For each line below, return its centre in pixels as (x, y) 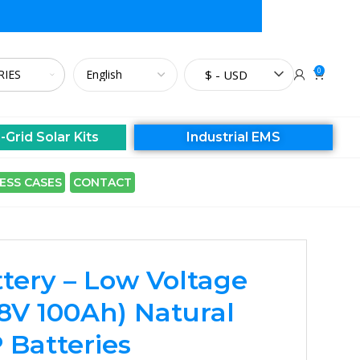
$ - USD (226, 74)
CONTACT (102, 182)
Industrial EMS (234, 137)
